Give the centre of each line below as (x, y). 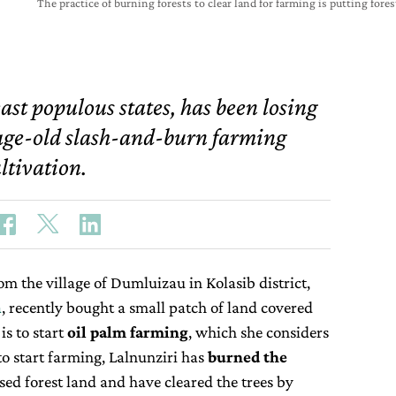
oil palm (97, 332)
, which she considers (259, 332)
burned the (247, 357)
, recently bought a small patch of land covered (157, 307)
